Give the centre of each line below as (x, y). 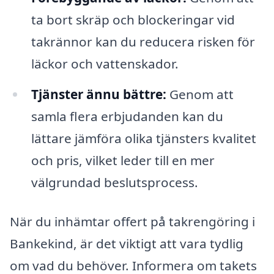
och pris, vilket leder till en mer (123, 161)
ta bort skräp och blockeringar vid (133, 20)
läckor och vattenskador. (105, 64)
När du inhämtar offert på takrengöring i (132, 221)
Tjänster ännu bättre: (98, 94)
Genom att (200, 94)
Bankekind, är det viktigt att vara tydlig (127, 243)
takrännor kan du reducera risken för (143, 42)
